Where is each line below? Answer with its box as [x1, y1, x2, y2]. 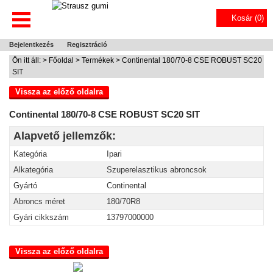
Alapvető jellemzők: [13, 130, 116, 142]
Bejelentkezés [9, 41, 54, 48]
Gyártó [13, 181, 37, 190]
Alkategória [13, 165, 53, 174]
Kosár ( [232, 13, 257, 23]
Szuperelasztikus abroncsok [107, 165, 207, 174]
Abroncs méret [13, 197, 65, 206]
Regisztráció [67, 41, 107, 48]
